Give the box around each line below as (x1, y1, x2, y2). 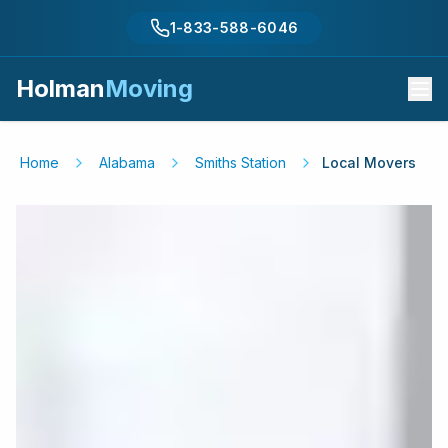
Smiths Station (195, 154, 286, 171)
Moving (105, 74, 193, 103)
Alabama (99, 154, 155, 171)
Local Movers (322, 154, 416, 171)
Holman (16, 74, 105, 103)
